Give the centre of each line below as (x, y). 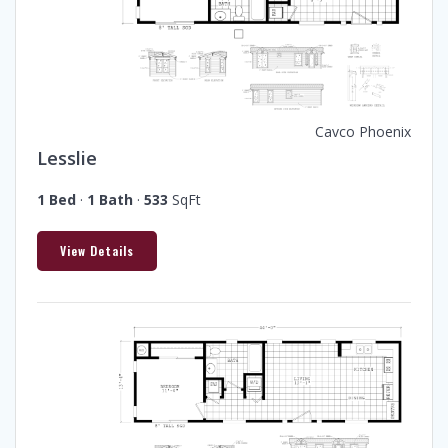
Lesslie (67, 157)
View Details (97, 251)
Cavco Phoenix (363, 131)
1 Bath (110, 199)
